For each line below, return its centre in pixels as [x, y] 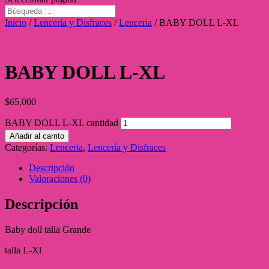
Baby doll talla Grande [48, 229]
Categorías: [27, 147]
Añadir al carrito [37, 136]
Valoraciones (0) [60, 178]
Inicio [16, 23]
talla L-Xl [23, 250]
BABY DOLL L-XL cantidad [62, 122]
